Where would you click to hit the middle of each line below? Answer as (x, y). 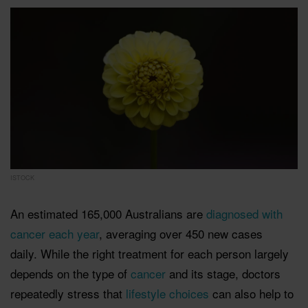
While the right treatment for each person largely (165, 253)
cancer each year (55, 233)
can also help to (251, 293)
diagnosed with (244, 213)
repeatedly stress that (68, 293)
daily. (24, 253)
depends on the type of (70, 273)
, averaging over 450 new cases (181, 233)
